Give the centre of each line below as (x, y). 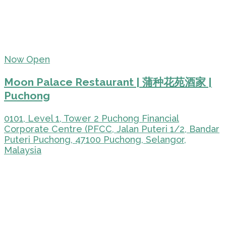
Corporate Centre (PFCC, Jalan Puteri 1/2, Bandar (112, 129)
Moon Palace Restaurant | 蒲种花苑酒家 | (108, 82)
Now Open (27, 60)
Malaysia (23, 150)
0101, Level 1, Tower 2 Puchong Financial (92, 118)
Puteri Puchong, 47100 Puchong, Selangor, (95, 139)
